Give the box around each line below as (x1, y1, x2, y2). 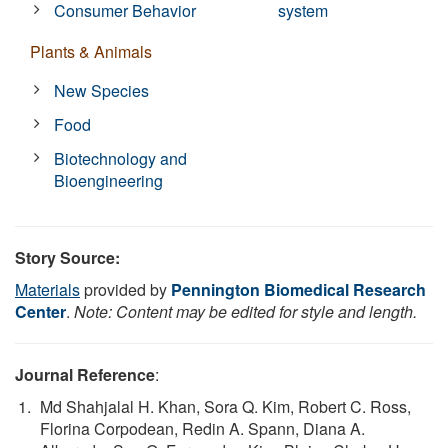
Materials (15, 277, 80, 301)
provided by (80, 277, 171, 301)
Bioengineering (54, 168, 164, 192)
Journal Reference (15, 362, 155, 386)
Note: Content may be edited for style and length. (74, 299, 417, 323)
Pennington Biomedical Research (171, 277, 426, 301)
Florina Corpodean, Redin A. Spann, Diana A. (40, 416, 365, 440)
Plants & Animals (30, 39, 152, 63)
